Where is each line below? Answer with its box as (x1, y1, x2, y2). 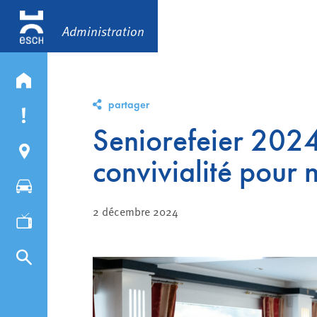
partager (108, 98, 149, 112)
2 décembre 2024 (92, 203, 178, 219)
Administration (62, 22, 144, 40)
